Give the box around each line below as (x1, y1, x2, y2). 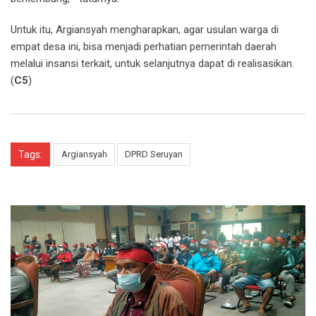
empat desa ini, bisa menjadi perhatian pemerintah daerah (11, 39, 276, 53)
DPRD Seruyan (125, 148, 183, 159)
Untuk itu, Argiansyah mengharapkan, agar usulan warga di (11, 23, 279, 36)
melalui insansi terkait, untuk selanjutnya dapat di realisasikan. (11, 56, 294, 70)
